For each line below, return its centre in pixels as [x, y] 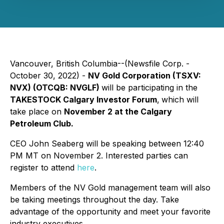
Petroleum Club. [42, 123]
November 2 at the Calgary [118, 111]
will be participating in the [149, 87]
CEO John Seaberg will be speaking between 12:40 [107, 143]
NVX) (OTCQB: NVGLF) [56, 87]
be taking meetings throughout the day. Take [94, 199]
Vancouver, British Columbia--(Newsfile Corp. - [100, 63]
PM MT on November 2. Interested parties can [99, 155]
